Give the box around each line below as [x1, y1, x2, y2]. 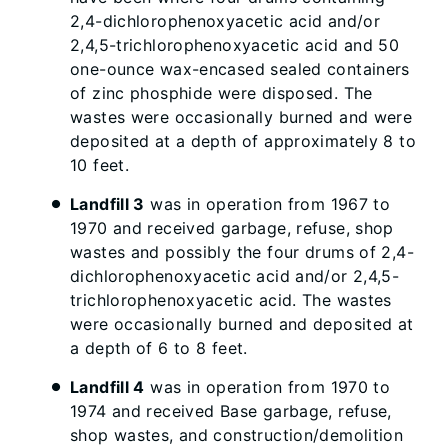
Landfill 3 [70, 194, 145, 214]
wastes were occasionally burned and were [70, 107, 413, 127]
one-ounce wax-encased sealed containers [70, 59, 410, 79]
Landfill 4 [70, 377, 145, 397]
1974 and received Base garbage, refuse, [70, 401, 392, 421]
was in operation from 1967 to [144, 194, 391, 214]
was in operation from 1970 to [144, 377, 391, 397]
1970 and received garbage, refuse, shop [70, 218, 394, 238]
